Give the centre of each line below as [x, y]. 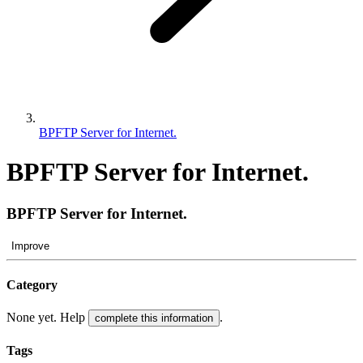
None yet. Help [47, 318]
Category [32, 284]
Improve [30, 246]
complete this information [154, 318]
